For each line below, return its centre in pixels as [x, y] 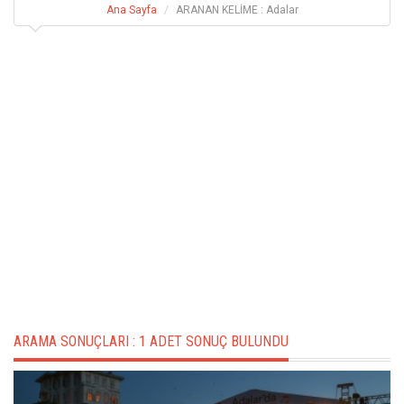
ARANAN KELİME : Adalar [237, 9]
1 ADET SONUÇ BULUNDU [214, 341]
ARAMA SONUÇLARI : [76, 341]
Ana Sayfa [131, 9]
